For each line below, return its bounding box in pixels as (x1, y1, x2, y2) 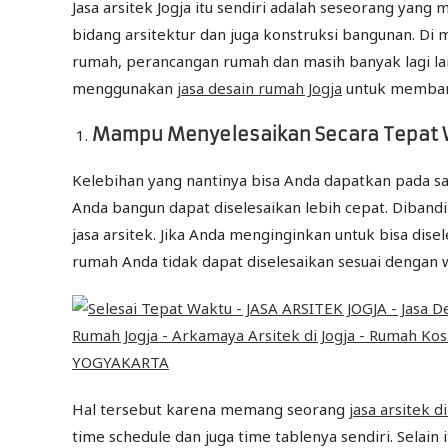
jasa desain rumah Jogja (177, 78, 342, 99)
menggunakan (72, 78, 177, 99)
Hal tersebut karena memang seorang (72, 399, 349, 420)
